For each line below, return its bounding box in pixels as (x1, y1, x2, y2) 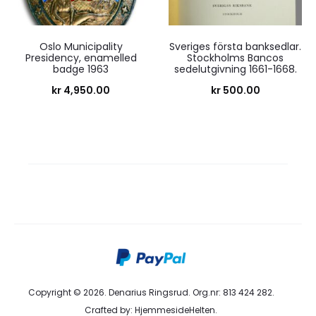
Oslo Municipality (39, 39, 123, 54)
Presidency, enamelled (25, 50, 137, 65)
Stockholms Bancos (187, 50, 284, 65)
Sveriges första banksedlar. (169, 39, 301, 54)
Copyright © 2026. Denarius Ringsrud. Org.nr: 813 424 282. (28, 286, 274, 299)
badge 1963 (53, 61, 109, 76)
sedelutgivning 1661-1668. (174, 61, 297, 76)
